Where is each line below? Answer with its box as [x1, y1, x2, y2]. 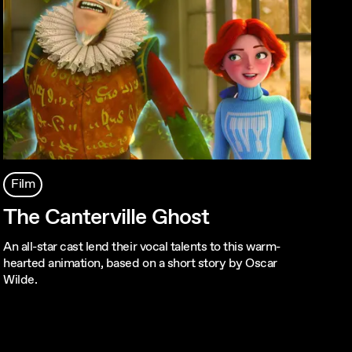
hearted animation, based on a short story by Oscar [3, 255, 277, 273]
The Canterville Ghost [3, 203, 210, 233]
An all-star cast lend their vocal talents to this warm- [3, 239, 280, 256]
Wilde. [3, 272, 38, 289]
